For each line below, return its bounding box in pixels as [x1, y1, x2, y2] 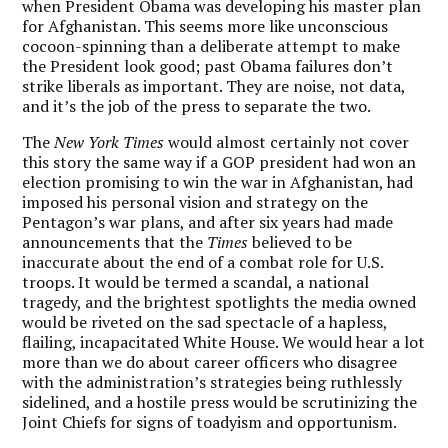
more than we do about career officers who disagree [22, 350, 398, 373]
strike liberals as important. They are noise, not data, [22, 74, 406, 97]
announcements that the [22, 230, 208, 253]
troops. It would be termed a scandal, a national [22, 270, 370, 293]
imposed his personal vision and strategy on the [22, 190, 369, 213]
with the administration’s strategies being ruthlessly [22, 370, 403, 393]
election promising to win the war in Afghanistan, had [22, 170, 414, 193]
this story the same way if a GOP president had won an [22, 150, 417, 173]
